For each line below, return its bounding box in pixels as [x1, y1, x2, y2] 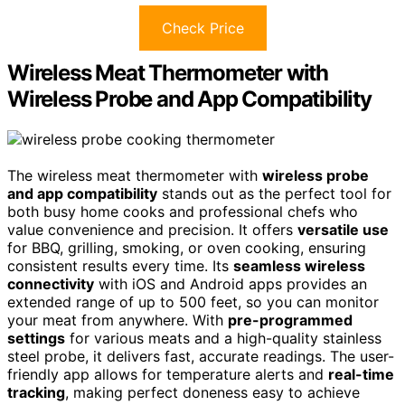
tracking [7, 382, 65, 401]
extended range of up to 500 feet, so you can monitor [7, 292, 379, 311]
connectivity [7, 274, 94, 293]
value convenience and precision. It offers [7, 220, 297, 239]
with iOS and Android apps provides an [94, 274, 367, 293]
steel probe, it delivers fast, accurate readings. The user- [7, 346, 394, 365]
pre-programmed [228, 310, 353, 329]
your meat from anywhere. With [7, 310, 228, 329]
